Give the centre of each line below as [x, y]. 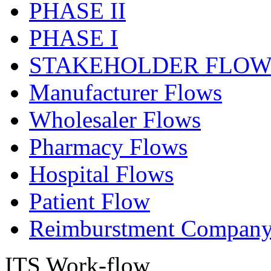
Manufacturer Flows [126, 92]
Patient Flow [90, 201]
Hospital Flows [101, 174]
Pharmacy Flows [108, 147]
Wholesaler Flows [115, 119]
